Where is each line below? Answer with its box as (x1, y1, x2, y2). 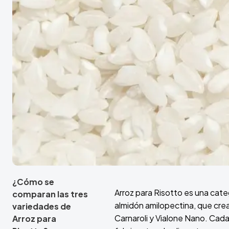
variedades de (12, 201, 71, 212)
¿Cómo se (12, 176, 54, 188)
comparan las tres (12, 189, 88, 200)
